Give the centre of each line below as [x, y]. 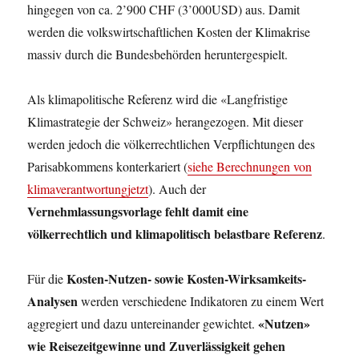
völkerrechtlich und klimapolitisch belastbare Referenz [175, 234]
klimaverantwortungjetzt [88, 189]
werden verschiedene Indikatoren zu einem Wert [201, 301]
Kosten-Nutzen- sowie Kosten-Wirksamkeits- [187, 278]
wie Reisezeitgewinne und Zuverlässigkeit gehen [157, 346]
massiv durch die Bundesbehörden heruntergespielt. [158, 54]
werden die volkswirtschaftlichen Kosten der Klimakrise [169, 32]
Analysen [53, 301]
